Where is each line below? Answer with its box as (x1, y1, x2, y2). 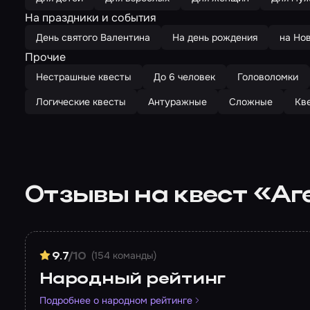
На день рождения (172, 31, 257, 44)
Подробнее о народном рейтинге (39, 294, 192, 307)
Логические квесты (36, 95, 126, 109)
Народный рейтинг (39, 271, 226, 289)
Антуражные (148, 95, 207, 109)
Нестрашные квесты (36, 71, 131, 84)
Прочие (25, 50, 66, 65)
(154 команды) (91, 249, 157, 262)
